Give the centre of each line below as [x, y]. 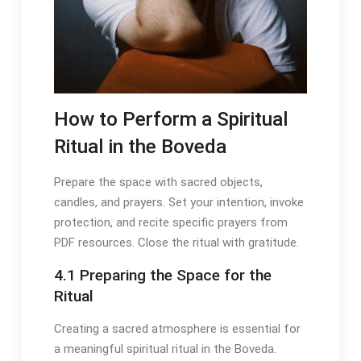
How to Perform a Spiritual [171, 119]
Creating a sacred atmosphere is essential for [177, 329]
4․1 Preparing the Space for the [162, 276]
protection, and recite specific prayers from [170, 223]
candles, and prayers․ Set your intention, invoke [178, 203]
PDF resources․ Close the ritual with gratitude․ [176, 243]
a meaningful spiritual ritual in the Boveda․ [165, 349]
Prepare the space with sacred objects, [158, 183]
